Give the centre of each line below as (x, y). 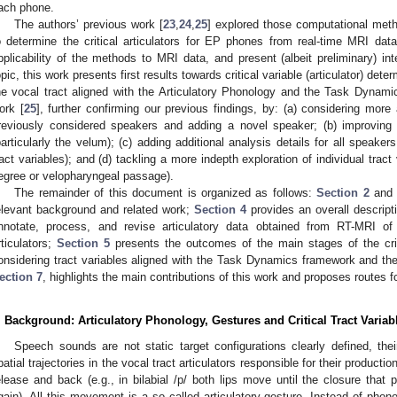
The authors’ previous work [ (89, 24)
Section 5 (83, 243)
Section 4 (220, 209)
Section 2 (343, 192)
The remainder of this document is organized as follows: (166, 192)
